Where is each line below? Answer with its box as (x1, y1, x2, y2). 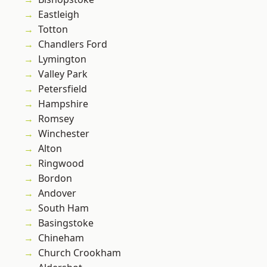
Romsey (38, 112, 74, 126)
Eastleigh (38, 8, 79, 21)
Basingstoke (38, 216, 94, 230)
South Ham (38, 201, 89, 215)
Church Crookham (38, 246, 121, 260)
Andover (38, 187, 76, 200)
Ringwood (38, 157, 84, 170)
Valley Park (38, 67, 88, 81)
